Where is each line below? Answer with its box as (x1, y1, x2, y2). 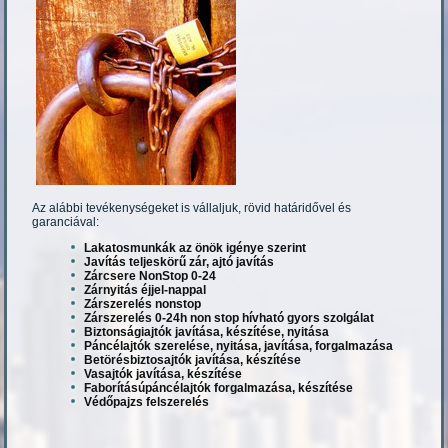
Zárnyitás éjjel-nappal (84, 282, 207, 297)
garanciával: (32, 214, 100, 229)
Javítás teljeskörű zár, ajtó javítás (84, 254, 275, 269)
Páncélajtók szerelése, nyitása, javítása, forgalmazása (84, 338, 394, 353)
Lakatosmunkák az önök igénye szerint (84, 240, 307, 255)
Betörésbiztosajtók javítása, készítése (84, 352, 302, 367)
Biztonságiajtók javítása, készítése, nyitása (84, 324, 330, 339)
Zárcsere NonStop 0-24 (84, 268, 217, 283)
